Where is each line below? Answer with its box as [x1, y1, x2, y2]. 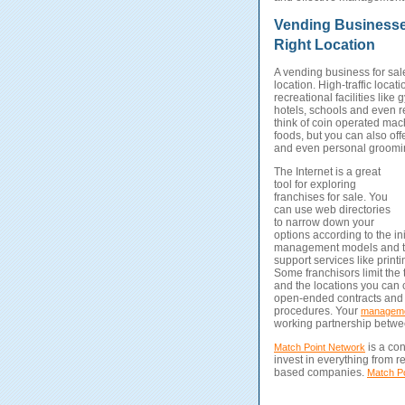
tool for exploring [274, 178, 356, 192]
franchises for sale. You [274, 191, 388, 204]
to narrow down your [274, 216, 374, 230]
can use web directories [274, 203, 391, 217]
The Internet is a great [274, 165, 381, 179]
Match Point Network [274, 342, 365, 353]
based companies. [274, 366, 367, 380]
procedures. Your [274, 305, 361, 318]
